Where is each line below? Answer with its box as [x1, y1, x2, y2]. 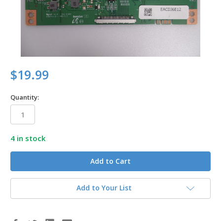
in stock [15, 133, 45, 143]
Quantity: [10, 92, 39, 102]
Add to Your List [76, 183, 132, 193]
